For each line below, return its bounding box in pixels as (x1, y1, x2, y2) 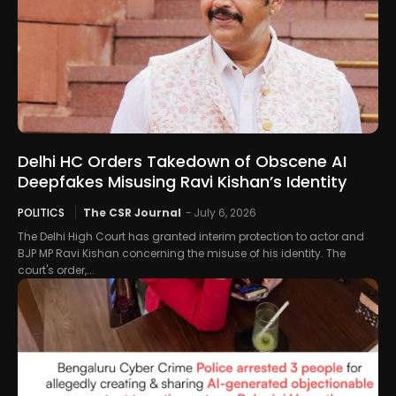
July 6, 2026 (194, 204, 256, 220)
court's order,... (18, 262, 95, 278)
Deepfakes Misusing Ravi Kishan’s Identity (18, 170, 346, 193)
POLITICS (18, 204, 65, 220)
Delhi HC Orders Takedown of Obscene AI (18, 149, 346, 172)
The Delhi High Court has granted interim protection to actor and (18, 228, 364, 244)
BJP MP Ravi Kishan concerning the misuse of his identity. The (18, 245, 346, 261)
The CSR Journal (83, 204, 181, 220)
